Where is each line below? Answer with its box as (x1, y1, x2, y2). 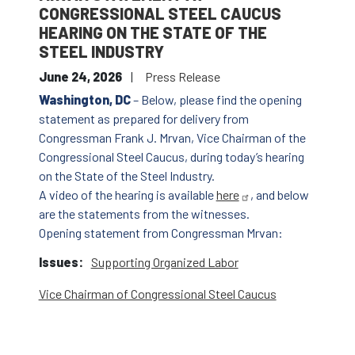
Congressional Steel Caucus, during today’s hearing (38, 149, 304, 165)
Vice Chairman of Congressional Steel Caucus (38, 286, 277, 302)
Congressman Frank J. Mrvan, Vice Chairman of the (38, 130, 306, 146)
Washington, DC (38, 92, 131, 108)
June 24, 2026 (38, 69, 124, 85)
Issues (38, 254, 78, 270)
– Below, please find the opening (130, 92, 302, 108)
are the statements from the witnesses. (38, 206, 252, 222)
